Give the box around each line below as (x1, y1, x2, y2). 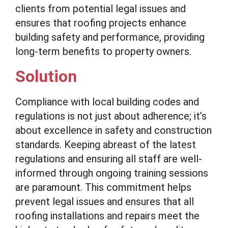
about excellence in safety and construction (15, 124, 212, 136)
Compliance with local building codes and (15, 96, 199, 108)
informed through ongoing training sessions (15, 167, 208, 179)
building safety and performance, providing (15, 31, 205, 43)
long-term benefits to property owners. (15, 45, 191, 58)
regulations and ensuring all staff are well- (15, 153, 202, 165)
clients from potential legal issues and (15, 3, 186, 15)
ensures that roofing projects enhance (15, 17, 186, 29)
